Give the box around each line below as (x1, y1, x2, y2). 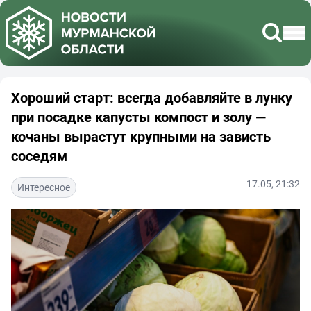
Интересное (17, 180, 70, 194)
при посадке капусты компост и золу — (11, 107, 266, 126)
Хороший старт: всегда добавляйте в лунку (11, 87, 292, 107)
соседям (11, 146, 67, 165)
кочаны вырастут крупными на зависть (11, 126, 271, 146)
